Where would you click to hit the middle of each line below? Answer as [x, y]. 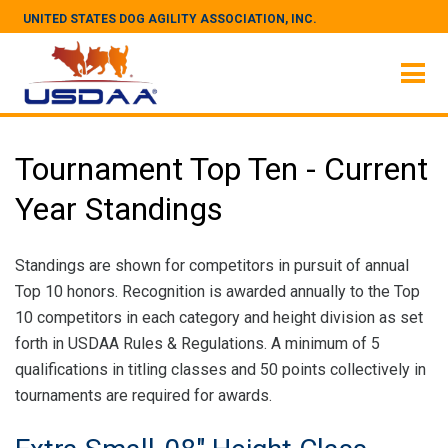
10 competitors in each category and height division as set [219, 317]
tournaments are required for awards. [143, 395]
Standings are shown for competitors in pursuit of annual [212, 265]
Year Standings [119, 209]
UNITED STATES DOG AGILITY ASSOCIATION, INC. [170, 19]
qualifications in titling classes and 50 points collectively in [220, 369]
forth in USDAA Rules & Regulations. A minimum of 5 [197, 343]
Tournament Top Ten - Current [221, 169]
